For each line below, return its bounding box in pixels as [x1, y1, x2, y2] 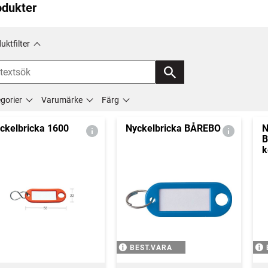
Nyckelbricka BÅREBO [125, 123, 221, 134]
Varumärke [41, 95, 83, 105]
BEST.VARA [129, 243, 172, 252]
